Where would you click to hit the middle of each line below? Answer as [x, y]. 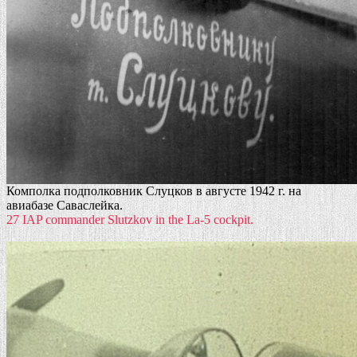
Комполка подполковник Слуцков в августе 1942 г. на [154, 191]
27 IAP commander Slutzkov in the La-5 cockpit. [130, 220]
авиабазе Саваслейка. [65, 206]
